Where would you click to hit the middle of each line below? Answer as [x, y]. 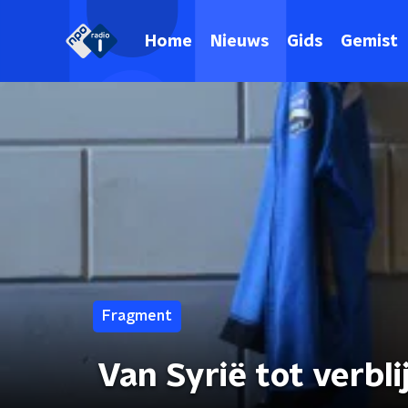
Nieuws [240, 41]
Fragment [137, 316]
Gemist [369, 41]
